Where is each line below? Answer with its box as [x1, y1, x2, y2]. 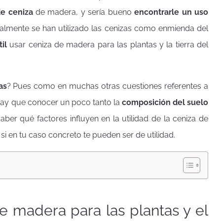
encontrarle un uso [134, 7, 209, 17]
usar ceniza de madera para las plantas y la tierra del [9, 40, 209, 49]
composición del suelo [121, 97, 209, 107]
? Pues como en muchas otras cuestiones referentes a [6, 81, 208, 91]
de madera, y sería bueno [33, 7, 135, 17]
